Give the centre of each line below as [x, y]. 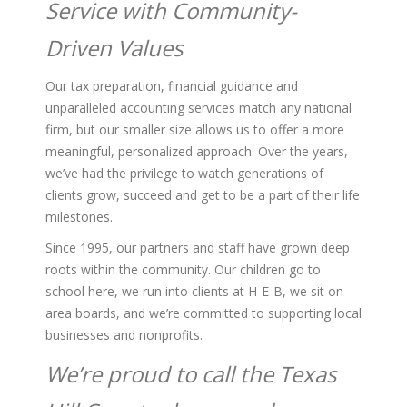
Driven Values [114, 48]
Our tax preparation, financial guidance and [172, 86]
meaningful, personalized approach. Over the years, [197, 152]
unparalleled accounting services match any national [199, 108]
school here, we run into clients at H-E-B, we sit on [194, 292]
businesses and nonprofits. [124, 335]
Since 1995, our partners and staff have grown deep [198, 248]
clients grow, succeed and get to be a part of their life [203, 195]
